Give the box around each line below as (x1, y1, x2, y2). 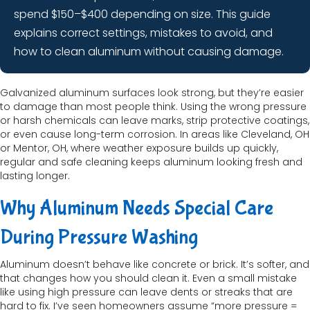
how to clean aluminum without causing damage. (14, 44, 284, 60)
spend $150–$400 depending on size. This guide (14, 6, 271, 23)
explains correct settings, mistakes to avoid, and (14, 25, 273, 42)
